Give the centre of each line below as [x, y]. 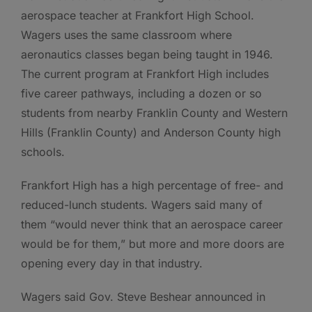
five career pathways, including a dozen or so [141, 94]
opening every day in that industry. [112, 264]
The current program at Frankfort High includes [145, 74]
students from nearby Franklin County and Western [154, 113]
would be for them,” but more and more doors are [153, 244]
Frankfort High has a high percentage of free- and [152, 186]
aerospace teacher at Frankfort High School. [138, 16]
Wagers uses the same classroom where [126, 35]
